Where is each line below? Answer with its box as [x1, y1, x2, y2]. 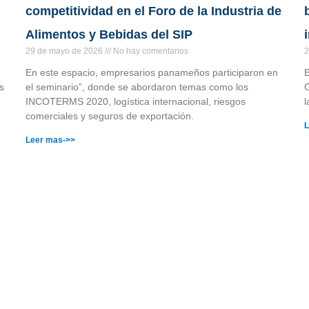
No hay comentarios [111, 46, 189, 56]
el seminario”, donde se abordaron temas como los [26, 81, 249, 92]
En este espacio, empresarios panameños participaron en [26, 66, 279, 78]
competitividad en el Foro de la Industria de [26, 3, 282, 18]
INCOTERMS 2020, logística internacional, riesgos [26, 95, 246, 107]
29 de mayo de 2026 [26, 46, 106, 56]
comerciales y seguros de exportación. [26, 110, 195, 121]
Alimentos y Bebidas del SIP [26, 27, 193, 41]
